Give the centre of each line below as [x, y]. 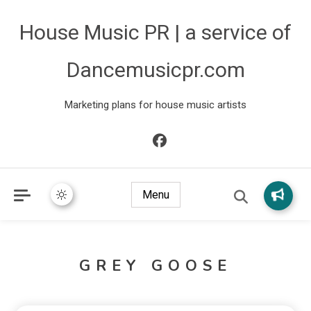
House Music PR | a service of [155, 32]
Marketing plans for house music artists [155, 105]
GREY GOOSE [155, 266]
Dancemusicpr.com [155, 70]
